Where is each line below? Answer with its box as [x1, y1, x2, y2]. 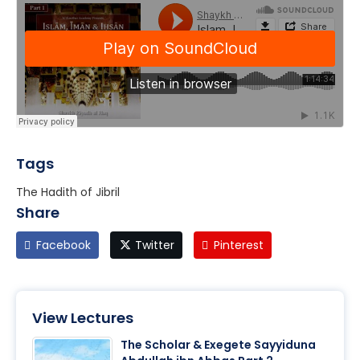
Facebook [36, 237, 91, 254]
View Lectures [32, 308, 133, 329]
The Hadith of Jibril [16, 184, 120, 201]
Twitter [134, 237, 174, 254]
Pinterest [213, 237, 264, 254]
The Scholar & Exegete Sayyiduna [121, 337, 316, 354]
